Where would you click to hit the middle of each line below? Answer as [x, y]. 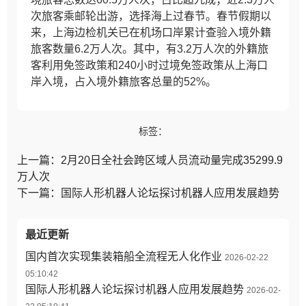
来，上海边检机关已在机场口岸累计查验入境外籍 [151, 32]
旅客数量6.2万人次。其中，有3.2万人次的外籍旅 [150, 49]
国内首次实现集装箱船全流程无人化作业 [124, 256]
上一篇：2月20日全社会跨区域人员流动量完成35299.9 [150, 160]
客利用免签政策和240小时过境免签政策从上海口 [149, 65]
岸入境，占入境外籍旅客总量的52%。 [124, 82]
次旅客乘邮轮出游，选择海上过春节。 [124, 16]
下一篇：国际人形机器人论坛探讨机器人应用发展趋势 [148, 193]
